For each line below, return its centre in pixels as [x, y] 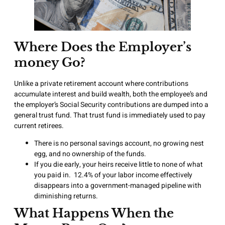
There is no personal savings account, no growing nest [119, 143]
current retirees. [39, 126]
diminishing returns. [83, 196]
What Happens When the [94, 213]
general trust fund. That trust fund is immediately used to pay [110, 115]
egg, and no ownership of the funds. [90, 154]
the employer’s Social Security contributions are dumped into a [111, 104]
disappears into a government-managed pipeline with [118, 185]
